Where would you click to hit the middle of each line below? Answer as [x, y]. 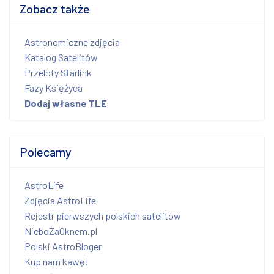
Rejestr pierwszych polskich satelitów [103, 215]
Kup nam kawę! [57, 261]
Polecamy [46, 151]
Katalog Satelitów [61, 57]
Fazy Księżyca [54, 87]
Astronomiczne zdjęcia [72, 42]
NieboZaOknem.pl [61, 231]
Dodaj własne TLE [66, 103]
